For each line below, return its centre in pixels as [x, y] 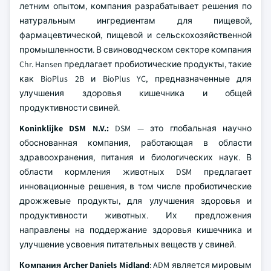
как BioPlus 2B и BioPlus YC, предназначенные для [135, 79]
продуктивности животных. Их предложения [135, 215]
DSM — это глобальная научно [180, 128]
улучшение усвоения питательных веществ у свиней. [128, 244]
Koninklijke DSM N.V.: [64, 128]
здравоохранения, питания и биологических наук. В [135, 157]
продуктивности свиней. [70, 108]
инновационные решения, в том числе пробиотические [135, 186]
